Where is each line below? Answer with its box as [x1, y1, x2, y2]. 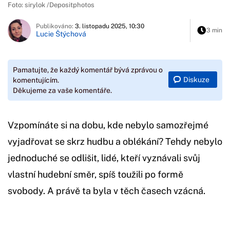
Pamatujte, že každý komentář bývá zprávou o [13, 65, 163, 74]
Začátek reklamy [49, 218, 121, 229]
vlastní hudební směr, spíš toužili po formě [8, 168, 183, 180]
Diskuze [183, 75, 209, 84]
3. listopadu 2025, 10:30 [75, 23, 144, 30]
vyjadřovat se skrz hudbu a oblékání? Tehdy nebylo [8, 136, 222, 147]
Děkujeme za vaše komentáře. [13, 86, 112, 94]
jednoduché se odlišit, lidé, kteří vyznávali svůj [8, 152, 200, 163]
